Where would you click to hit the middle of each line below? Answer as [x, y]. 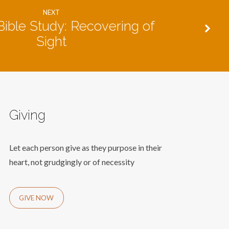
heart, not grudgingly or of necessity [72, 162]
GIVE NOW [37, 198]
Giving [27, 115]
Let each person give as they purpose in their [85, 147]
